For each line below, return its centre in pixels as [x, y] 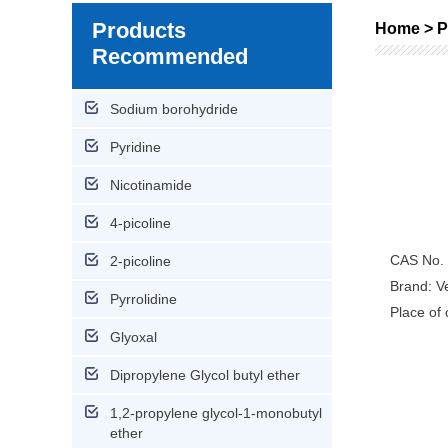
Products [139, 30]
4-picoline [140, 223]
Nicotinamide [151, 185]
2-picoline [140, 261]
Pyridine [135, 147]
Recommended [170, 56]
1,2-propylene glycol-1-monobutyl [216, 413]
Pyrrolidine [143, 299]
